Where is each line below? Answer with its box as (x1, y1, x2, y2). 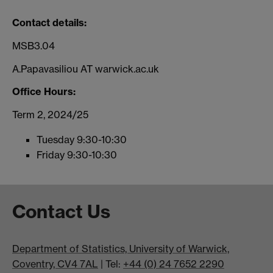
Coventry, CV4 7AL (12, 258, 98, 271)
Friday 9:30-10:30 (37, 149, 117, 161)
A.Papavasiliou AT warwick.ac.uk (12, 62, 159, 75)
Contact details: (12, 16, 87, 29)
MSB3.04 (12, 39, 55, 52)
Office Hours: (12, 85, 76, 98)
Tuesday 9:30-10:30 (37, 133, 127, 146)
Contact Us (12, 200, 110, 224)
